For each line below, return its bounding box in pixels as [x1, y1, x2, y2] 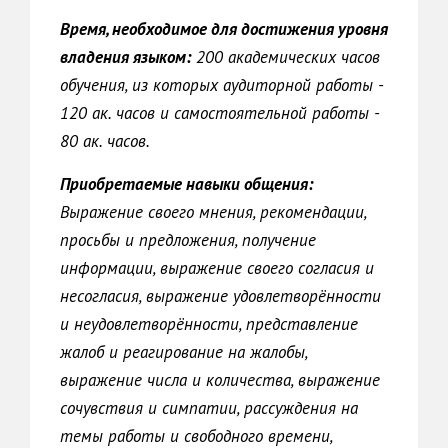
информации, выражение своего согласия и [60, 257, 374, 279]
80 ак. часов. [60, 130, 150, 152]
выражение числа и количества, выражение [60, 369, 380, 391]
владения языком [60, 46, 186, 68]
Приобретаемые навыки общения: [60, 173, 313, 195]
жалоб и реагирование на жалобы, [60, 341, 307, 363]
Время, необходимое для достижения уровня [60, 18, 388, 40]
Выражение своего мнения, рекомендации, [60, 201, 366, 223]
